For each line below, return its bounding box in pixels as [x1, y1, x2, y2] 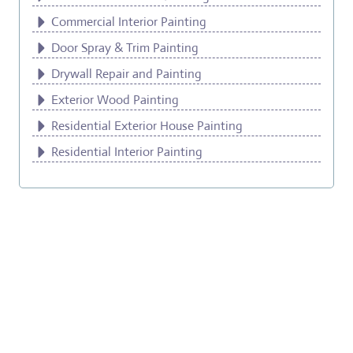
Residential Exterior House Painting [51, 117, 243, 135]
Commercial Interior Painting [51, 13, 206, 31]
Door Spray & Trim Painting [51, 39, 199, 57]
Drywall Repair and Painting [51, 65, 202, 83]
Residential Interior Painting [51, 143, 203, 161]
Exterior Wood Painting [51, 91, 179, 109]
